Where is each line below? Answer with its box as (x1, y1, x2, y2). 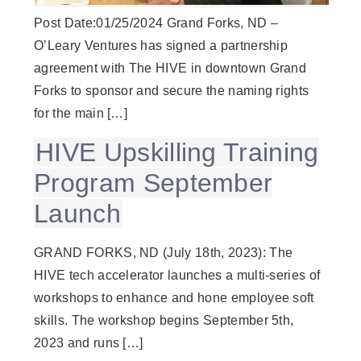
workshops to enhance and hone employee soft (34, 290, 314, 305)
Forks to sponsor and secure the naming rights (34, 84, 309, 98)
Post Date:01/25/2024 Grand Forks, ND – (34, 16, 279, 31)
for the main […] (34, 106, 128, 121)
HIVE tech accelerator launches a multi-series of (34, 268, 321, 282)
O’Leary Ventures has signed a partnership (34, 39, 288, 53)
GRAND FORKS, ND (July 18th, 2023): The (34, 245, 293, 259)
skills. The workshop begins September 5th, (34, 313, 294, 327)
